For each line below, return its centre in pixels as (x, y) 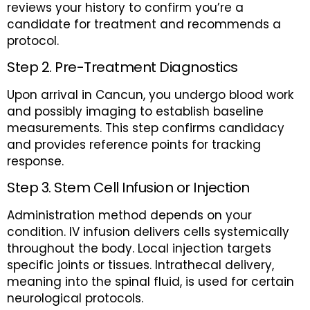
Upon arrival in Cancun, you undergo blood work (150, 94)
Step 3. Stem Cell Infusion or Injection (128, 188)
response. (35, 161)
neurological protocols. (75, 299)
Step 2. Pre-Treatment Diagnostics (122, 67)
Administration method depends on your (129, 216)
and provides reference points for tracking (134, 144)
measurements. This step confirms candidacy (146, 128)
